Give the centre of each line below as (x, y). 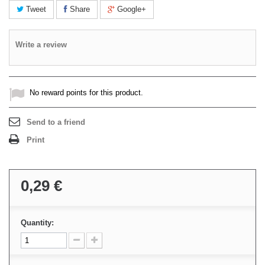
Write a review (41, 45)
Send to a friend (56, 122)
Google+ (130, 9)
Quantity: (37, 223)
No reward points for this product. (86, 93)
